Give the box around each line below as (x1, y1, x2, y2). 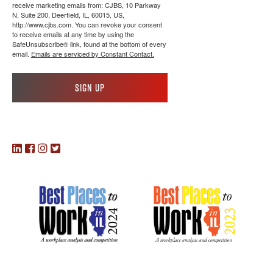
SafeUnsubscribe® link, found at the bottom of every (12, 39, 166, 49)
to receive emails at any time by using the (12, 29, 134, 40)
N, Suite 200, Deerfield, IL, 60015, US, (12, 10, 124, 20)
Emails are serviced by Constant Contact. (31, 49, 154, 59)
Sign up (75, 82, 105, 94)
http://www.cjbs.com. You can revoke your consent (12, 19, 162, 30)
